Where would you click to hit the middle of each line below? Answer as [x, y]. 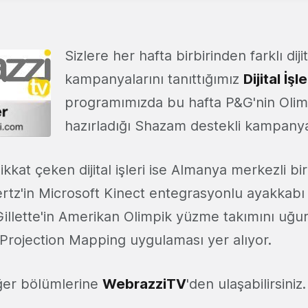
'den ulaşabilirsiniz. [246, 284]
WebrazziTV [144, 284]
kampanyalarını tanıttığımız [154, 79]
